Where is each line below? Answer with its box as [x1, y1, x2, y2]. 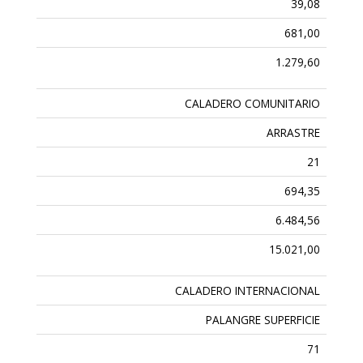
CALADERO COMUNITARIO [185, 96, 321, 112]
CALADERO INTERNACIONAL [175, 283, 321, 299]
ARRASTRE [267, 125, 321, 141]
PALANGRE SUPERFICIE [206, 312, 321, 328]
